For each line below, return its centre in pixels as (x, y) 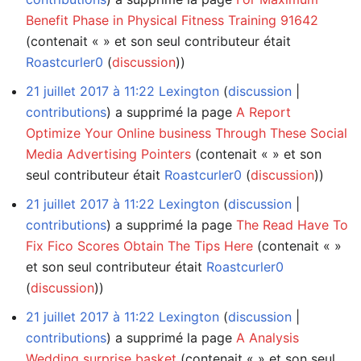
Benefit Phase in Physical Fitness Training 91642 (172, 20)
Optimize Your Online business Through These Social (187, 133)
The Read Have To (292, 224)
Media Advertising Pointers (108, 154)
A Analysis (268, 337)
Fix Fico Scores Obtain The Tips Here (139, 245)
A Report (263, 112)
